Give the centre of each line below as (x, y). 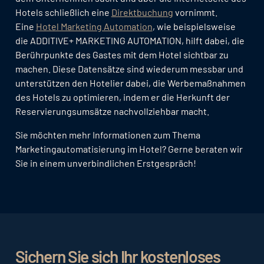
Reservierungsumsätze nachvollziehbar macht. (113, 111)
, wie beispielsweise (194, 27)
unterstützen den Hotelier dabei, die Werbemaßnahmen (130, 83)
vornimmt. (195, 12)
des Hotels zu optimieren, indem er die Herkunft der (122, 97)
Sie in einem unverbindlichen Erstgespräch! (105, 163)
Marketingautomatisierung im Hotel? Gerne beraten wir (129, 149)
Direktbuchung (142, 12)
